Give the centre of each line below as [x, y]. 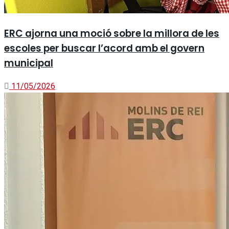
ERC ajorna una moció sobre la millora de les [112, 34]
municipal [29, 63]
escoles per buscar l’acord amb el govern [104, 49]
